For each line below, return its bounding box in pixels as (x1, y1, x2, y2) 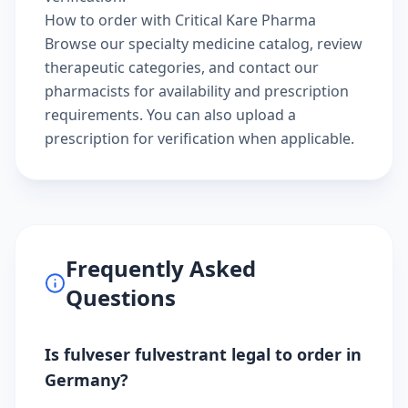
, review (310, 33, 362, 54)
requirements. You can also (45, 104, 236, 125)
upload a (236, 104, 296, 125)
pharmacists (45, 80, 130, 101)
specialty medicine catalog (128, 33, 310, 54)
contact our (239, 56, 319, 77)
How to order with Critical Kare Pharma (45, 9, 316, 30)
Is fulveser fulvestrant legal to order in (45, 342, 362, 365)
